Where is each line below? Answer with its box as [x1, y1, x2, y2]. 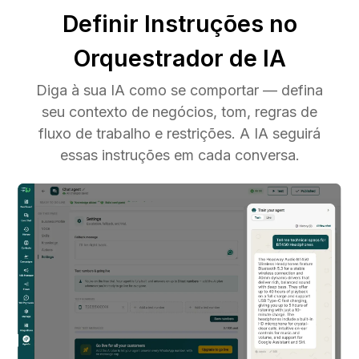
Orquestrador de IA [73, 43, 286, 72]
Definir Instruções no [62, 9, 297, 38]
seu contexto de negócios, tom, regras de [42, 103, 317, 120]
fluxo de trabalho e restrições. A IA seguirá [38, 124, 321, 142]
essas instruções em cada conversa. [59, 146, 300, 163]
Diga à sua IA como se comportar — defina [36, 81, 323, 99]
